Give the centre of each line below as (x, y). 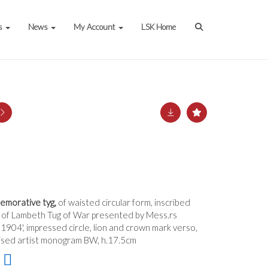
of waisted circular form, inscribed (124, 202)
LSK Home (159, 27)
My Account (96, 27)
